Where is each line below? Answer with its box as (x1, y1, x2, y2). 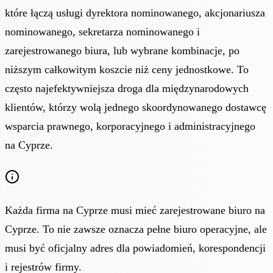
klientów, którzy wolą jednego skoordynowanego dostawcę (5, 101, 266, 113)
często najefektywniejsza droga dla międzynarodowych (5, 82, 249, 94)
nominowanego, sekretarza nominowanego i (5, 25, 200, 38)
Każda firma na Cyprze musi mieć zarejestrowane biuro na (5, 204, 265, 216)
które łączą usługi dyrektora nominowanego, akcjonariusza (5, 6, 265, 19)
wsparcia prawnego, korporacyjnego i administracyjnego (5, 119, 255, 132)
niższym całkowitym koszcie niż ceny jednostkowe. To (5, 63, 249, 76)
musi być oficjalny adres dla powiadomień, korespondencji (5, 241, 266, 254)
